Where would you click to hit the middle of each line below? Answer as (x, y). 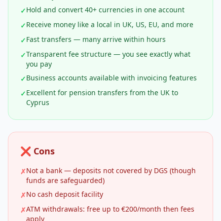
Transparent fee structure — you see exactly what (108, 54)
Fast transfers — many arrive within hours (96, 39)
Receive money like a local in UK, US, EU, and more (110, 24)
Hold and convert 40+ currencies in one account (105, 10)
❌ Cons (37, 151)
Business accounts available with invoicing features (111, 78)
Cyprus (38, 102)
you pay (39, 64)
